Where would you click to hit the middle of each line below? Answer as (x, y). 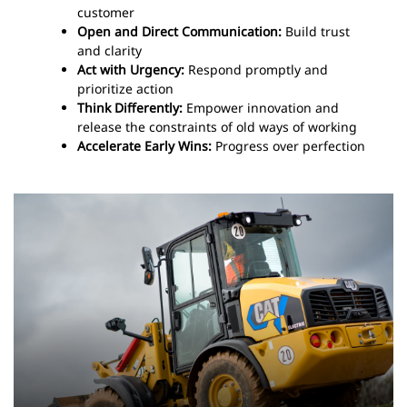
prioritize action (125, 89)
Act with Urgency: (131, 69)
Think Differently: (130, 108)
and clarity (109, 50)
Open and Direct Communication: (179, 31)
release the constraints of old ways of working (217, 127)
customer (106, 12)
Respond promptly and (256, 69)
